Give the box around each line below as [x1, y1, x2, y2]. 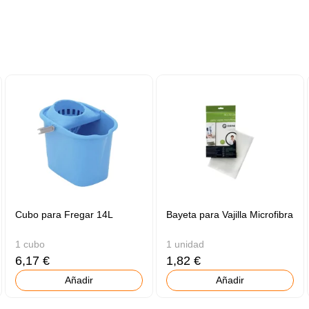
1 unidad [166, 238, 205, 250]
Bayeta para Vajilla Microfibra [166, 208, 294, 220]
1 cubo [15, 238, 46, 250]
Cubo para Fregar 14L [15, 208, 114, 220]
